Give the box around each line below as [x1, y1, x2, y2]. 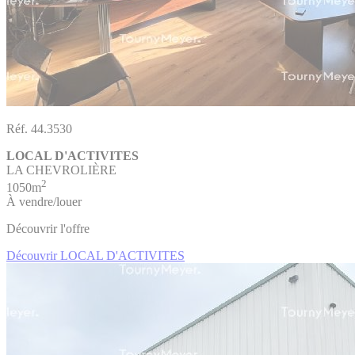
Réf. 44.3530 [6, 122, 72, 136]
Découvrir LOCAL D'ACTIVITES [6, 249, 185, 263]
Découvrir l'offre [6, 222, 90, 236]
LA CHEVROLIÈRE [6, 163, 116, 177]
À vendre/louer [6, 195, 82, 209]
